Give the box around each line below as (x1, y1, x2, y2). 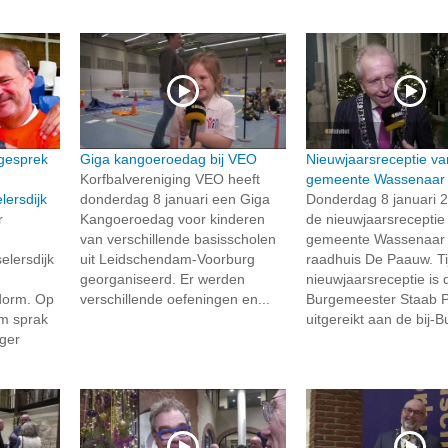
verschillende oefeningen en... (79, 291, 270, 308)
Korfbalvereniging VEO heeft (79, 171, 260, 188)
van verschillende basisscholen (79, 231, 276, 248)
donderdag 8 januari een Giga (79, 191, 270, 208)
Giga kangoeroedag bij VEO (79, 151, 257, 168)
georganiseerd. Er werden (79, 271, 245, 288)
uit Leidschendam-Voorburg (79, 251, 255, 268)
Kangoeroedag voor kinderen (79, 211, 265, 228)
